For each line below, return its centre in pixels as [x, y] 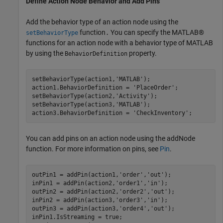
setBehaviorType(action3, [73, 104]
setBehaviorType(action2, [73, 96]
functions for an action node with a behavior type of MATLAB [119, 43]
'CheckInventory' [161, 113]
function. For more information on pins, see [93, 149]
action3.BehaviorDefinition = [82, 113]
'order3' [129, 200]
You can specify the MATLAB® [157, 33]
